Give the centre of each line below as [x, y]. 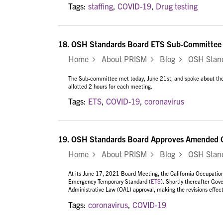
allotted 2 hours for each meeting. [110, 86]
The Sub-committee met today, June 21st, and [126, 78]
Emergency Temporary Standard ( [110, 181]
